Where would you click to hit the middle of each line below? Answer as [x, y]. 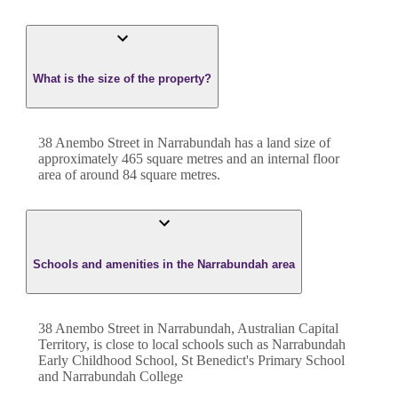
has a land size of [281, 143]
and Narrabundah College [111, 376]
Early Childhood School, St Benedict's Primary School [191, 360]
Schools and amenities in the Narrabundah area [164, 264]
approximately [80, 159]
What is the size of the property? [122, 79]
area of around [80, 175]
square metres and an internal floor [241, 159]
